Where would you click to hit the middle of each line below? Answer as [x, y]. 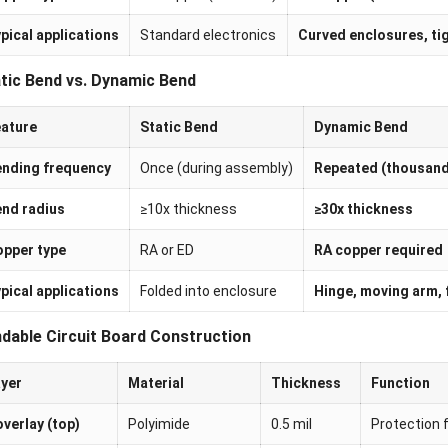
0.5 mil [291, 424]
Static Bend [178, 127]
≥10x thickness [188, 209]
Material [155, 383]
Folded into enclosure [208, 291]
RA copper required [378, 250]
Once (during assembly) [216, 168]
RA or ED [166, 250]
